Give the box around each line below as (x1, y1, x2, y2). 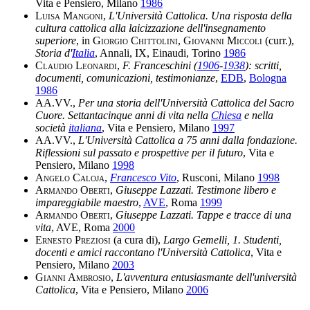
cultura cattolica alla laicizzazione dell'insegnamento (35, 21, 266, 34)
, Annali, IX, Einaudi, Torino (95, 46, 224, 59)
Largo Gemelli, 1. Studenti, (163, 233, 282, 246)
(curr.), (262, 34, 294, 46)
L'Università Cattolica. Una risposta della (109, 9, 292, 21)
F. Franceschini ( (122, 59, 197, 71)
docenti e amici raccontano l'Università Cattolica (35, 246, 250, 258)
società (35, 121, 69, 134)
